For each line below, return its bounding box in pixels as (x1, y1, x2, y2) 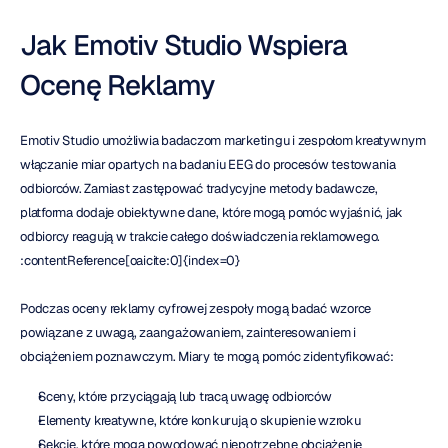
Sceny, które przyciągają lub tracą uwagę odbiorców (38, 388, 332, 406)
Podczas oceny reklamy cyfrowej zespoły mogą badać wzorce (20, 300, 371, 318)
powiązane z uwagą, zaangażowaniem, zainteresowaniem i (20, 324, 356, 342)
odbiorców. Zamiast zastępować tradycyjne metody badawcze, (20, 180, 378, 198)
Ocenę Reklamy (20, 67, 214, 104)
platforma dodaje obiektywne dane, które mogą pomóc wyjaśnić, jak (20, 204, 403, 222)
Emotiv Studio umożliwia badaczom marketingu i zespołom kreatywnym (20, 132, 426, 150)
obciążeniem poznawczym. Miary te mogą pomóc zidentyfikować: (20, 348, 394, 366)
